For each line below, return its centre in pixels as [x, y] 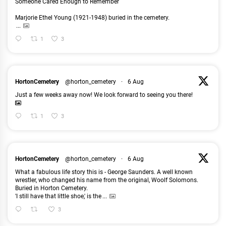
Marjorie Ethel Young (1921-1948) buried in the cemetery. [92, 18]
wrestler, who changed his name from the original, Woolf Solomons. [107, 180]
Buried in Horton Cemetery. [51, 188]
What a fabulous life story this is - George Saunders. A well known [104, 172]
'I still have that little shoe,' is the [58, 196]
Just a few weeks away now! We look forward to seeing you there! [104, 95]
